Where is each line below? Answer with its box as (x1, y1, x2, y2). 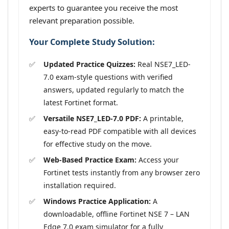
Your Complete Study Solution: (29, 36, 155, 48)
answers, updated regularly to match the (43, 84, 184, 95)
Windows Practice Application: (43, 196, 151, 206)
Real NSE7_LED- (135, 59, 191, 69)
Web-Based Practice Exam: (43, 154, 136, 165)
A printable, (141, 113, 184, 123)
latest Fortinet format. (43, 97, 118, 107)
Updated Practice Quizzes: (43, 59, 135, 69)
